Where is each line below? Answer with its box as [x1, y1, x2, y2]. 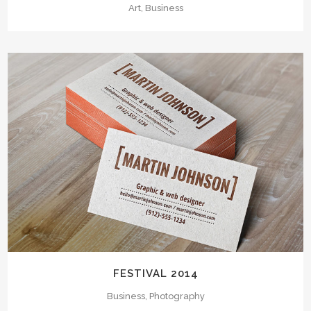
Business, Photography [106, 290, 205, 301]
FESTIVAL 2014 [112, 267, 199, 280]
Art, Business [128, 2, 183, 13]
